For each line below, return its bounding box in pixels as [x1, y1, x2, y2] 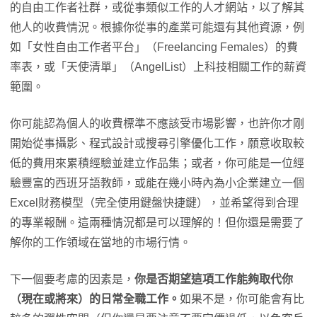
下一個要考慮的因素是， [10, 273, 134, 285]
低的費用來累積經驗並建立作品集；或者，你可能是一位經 [10, 157, 304, 169]
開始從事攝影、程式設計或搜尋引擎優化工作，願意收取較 [10, 137, 304, 149]
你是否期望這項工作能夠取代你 [134, 273, 293, 285]
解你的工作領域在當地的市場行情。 [10, 236, 191, 248]
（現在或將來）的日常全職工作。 [10, 293, 180, 305]
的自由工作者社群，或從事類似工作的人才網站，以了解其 [10, 1, 304, 13]
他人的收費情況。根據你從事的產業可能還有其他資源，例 [10, 21, 304, 33]
